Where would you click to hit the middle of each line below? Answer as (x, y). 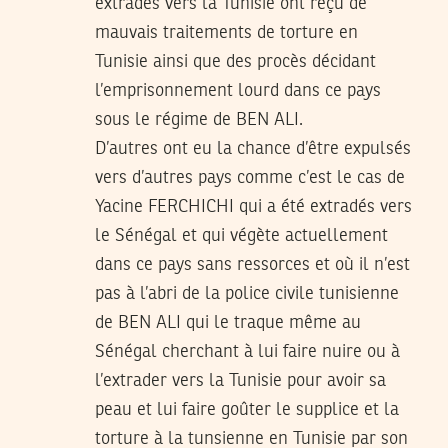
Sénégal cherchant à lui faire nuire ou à (247, 351)
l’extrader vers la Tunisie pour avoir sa (240, 380)
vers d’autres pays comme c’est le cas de (250, 177)
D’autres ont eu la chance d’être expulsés (253, 148)
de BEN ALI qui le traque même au (228, 322)
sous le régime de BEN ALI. (199, 119)
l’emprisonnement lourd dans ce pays (238, 90)
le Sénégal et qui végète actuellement (241, 235)
